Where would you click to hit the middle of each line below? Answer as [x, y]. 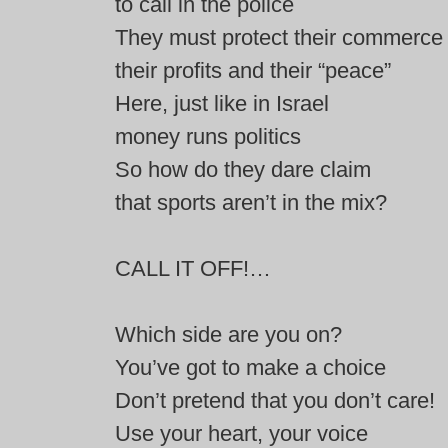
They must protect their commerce [279, 37]
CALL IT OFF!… [193, 268]
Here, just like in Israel [222, 103]
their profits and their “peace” [253, 70]
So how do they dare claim [243, 169]
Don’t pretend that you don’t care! [275, 400]
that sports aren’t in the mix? [251, 202]
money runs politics [208, 136]
